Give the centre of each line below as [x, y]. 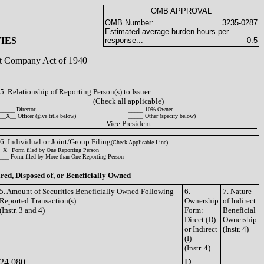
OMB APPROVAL [181, 11]
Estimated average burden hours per [167, 32]
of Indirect [239, 201]
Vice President [128, 123]
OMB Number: [129, 23]
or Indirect [201, 229]
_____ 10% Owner [151, 109]
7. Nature [237, 191]
